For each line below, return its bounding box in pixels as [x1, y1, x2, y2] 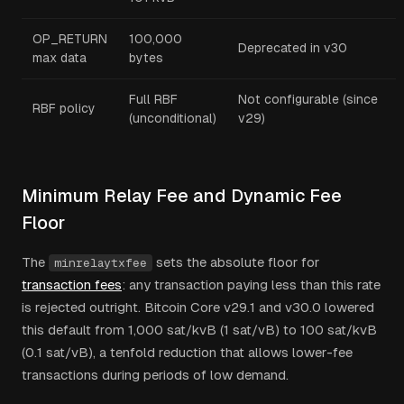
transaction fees [22, 277, 122, 292]
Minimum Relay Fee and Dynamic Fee [22, 186, 342, 206]
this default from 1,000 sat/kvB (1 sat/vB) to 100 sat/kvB [22, 322, 377, 337]
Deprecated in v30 [238, 41, 347, 55]
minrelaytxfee [54, 256, 147, 270]
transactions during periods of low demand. [22, 367, 289, 382]
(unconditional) [129, 111, 216, 125]
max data [32, 50, 87, 65]
